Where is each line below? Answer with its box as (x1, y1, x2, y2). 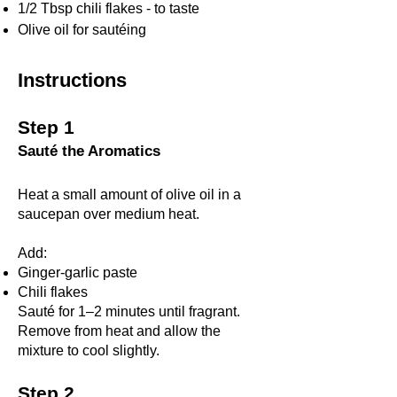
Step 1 (18, 116, 74, 137)
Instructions (18, 68, 127, 91)
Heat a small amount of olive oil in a (18, 186, 241, 202)
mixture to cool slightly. (18, 342, 160, 358)
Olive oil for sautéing (18, 21, 146, 37)
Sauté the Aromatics (18, 142, 160, 160)
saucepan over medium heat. (18, 206, 199, 222)
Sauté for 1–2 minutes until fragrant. (18, 303, 240, 319)
